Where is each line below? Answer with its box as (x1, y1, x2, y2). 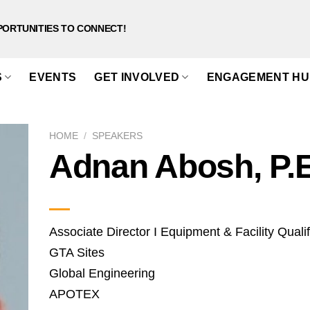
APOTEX (49, 286, 100, 301)
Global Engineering (49, 266, 155, 280)
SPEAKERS (92, 131, 143, 141)
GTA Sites (49, 245, 104, 259)
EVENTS (29, 71, 77, 83)
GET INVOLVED (94, 71, 180, 83)
